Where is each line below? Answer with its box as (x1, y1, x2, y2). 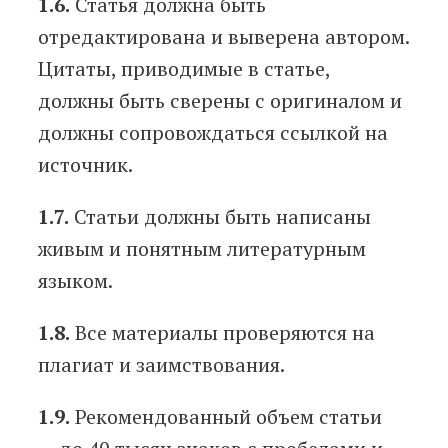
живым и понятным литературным (38, 235, 366, 263)
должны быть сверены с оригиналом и (38, 87, 402, 115)
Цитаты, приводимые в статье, (38, 55, 330, 83)
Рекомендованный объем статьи (70, 403, 382, 431)
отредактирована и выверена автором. (38, 23, 409, 51)
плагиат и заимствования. (38, 351, 285, 379)
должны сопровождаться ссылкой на (38, 119, 388, 147)
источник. (38, 151, 133, 179)
